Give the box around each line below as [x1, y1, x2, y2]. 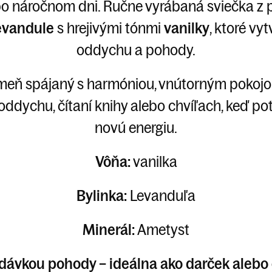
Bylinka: [76, 186, 130, 205]
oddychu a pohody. [76, 40, 195, 59]
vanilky [163, 18, 209, 37]
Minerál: [83, 220, 135, 239]
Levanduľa [130, 186, 195, 205]
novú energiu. [95, 118, 177, 137]
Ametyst [135, 220, 189, 239]
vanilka [130, 152, 177, 171]
